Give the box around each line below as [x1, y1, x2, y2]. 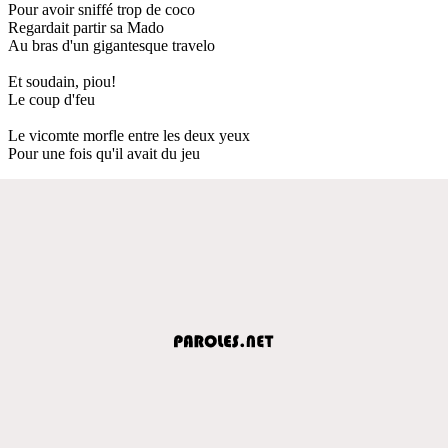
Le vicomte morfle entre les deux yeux [8, 126, 250, 144]
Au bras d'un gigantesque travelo [8, 36, 215, 54]
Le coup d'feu [8, 90, 95, 108]
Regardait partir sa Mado [8, 18, 164, 36]
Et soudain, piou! [8, 72, 116, 90]
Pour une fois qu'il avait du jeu [8, 144, 200, 162]
